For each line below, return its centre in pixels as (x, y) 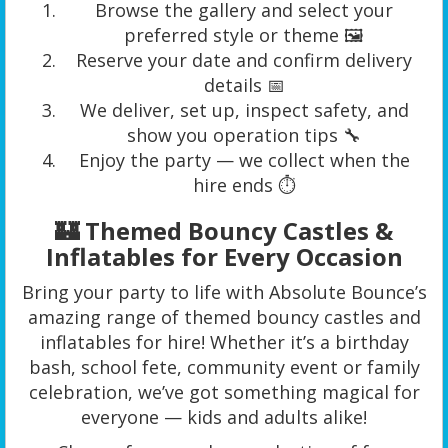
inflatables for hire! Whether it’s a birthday (224, 342)
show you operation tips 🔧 (244, 135)
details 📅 (244, 85)
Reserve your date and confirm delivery (244, 60)
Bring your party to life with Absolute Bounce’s (224, 292)
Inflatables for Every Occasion (224, 257)
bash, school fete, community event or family (224, 367)
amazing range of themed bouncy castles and (224, 317)
